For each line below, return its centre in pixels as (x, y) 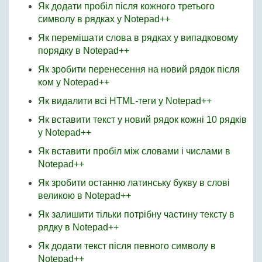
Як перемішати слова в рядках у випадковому (138, 37)
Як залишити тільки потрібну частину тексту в (136, 214)
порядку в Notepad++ (84, 50)
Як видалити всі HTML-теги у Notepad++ (125, 101)
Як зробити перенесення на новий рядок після (139, 69)
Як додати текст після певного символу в (127, 246)
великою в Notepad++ (85, 195)
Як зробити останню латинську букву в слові (134, 182)
